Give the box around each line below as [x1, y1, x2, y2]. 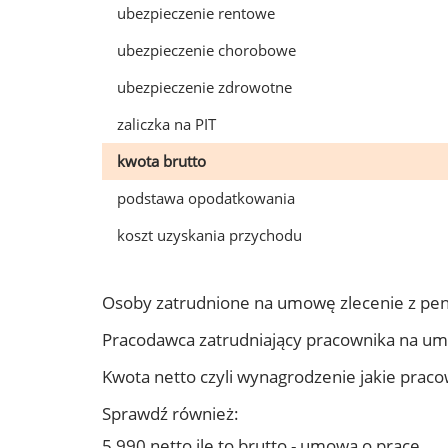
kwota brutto [117, 151, 206, 171]
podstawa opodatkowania [117, 188, 295, 208]
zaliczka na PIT [117, 114, 216, 134]
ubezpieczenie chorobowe [117, 40, 296, 60]
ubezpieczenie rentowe [117, 3, 275, 23]
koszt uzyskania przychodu [117, 225, 302, 245]
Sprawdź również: [102, 402, 239, 425]
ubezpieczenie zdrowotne [117, 77, 292, 97]
